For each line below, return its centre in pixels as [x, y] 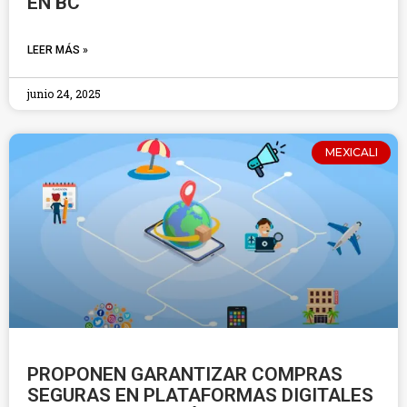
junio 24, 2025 [64, 94]
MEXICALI [351, 153]
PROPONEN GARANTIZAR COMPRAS [185, 374]
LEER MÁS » [58, 50]
